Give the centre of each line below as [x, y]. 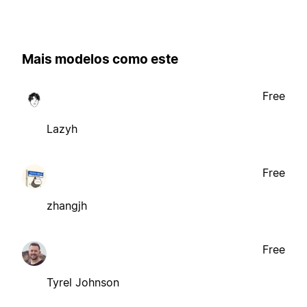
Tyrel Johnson [83, 282]
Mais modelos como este [100, 60]
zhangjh [67, 205]
